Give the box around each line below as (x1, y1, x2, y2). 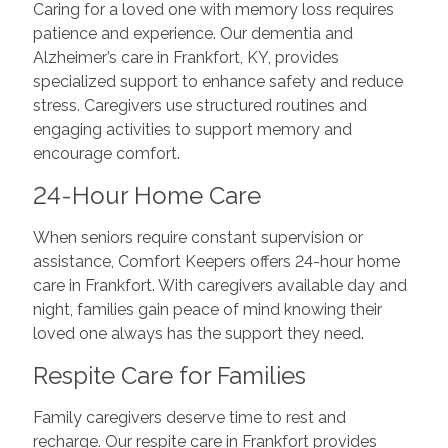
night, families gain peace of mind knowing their (32, 300, 382, 320)
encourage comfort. (32, 144, 180, 164)
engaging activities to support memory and (32, 120, 352, 140)
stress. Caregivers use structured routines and (32, 96, 367, 116)
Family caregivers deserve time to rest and (32, 408, 346, 428)
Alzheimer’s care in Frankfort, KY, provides (32, 48, 339, 68)
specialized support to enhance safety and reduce (32, 72, 403, 92)
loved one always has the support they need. (32, 324, 364, 344)
